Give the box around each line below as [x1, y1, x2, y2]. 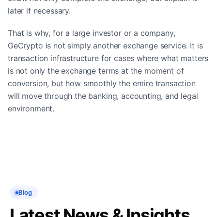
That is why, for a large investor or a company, [8, 28, 175, 38]
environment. [8, 103, 55, 113]
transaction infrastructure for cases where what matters [8, 53, 209, 63]
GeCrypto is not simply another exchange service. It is [8, 40, 203, 50]
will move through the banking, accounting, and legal [8, 91, 198, 101]
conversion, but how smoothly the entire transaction [8, 78, 196, 88]
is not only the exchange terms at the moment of [8, 65, 184, 76]
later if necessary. [8, 5, 71, 15]
